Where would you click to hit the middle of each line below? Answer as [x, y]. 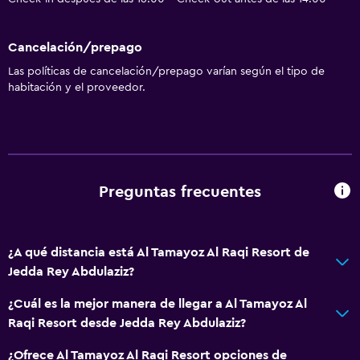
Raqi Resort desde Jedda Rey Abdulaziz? [127, 323]
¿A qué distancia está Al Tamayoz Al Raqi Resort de [159, 252]
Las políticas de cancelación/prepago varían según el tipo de [166, 71]
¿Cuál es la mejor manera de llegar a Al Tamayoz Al [157, 303]
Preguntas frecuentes [180, 192]
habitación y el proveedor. [77, 87]
